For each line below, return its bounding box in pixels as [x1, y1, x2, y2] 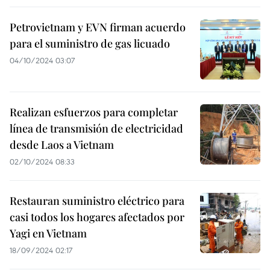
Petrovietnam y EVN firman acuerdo [10, 20, 186, 34]
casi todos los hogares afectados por [10, 210, 184, 224]
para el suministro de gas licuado [10, 36, 170, 51]
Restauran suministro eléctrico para [10, 193, 184, 208]
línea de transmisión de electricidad [10, 121, 183, 136]
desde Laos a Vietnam [10, 137, 114, 152]
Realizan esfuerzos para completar [10, 105, 178, 119]
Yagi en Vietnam [10, 226, 87, 240]
